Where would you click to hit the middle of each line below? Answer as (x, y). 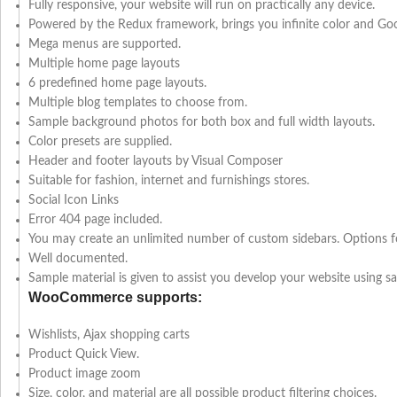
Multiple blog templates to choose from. (138, 103)
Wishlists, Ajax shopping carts (109, 335)
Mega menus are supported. (105, 45)
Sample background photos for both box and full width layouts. (202, 123)
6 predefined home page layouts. (117, 84)
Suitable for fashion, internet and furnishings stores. (169, 181)
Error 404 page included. (95, 220)
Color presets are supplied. (100, 142)
